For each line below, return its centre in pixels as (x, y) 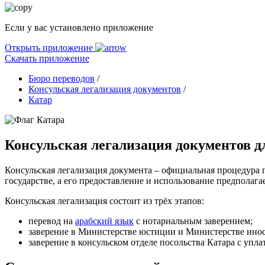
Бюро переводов (62, 78)
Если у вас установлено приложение (79, 28)
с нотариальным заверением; (193, 221)
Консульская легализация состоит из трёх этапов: (104, 201)
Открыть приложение (50, 48)
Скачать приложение (47, 58)
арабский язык (104, 221)
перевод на (52, 221)
